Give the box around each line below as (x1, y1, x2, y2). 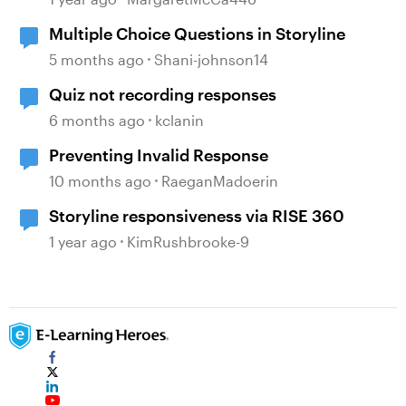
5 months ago (49, 50, 144, 68)
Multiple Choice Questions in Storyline (49, 23, 345, 43)
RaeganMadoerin (161, 171, 278, 189)
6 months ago (49, 111, 145, 129)
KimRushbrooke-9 (127, 232, 249, 250)
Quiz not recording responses (49, 83, 276, 104)
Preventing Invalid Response (49, 144, 268, 165)
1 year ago (49, 232, 117, 250)
